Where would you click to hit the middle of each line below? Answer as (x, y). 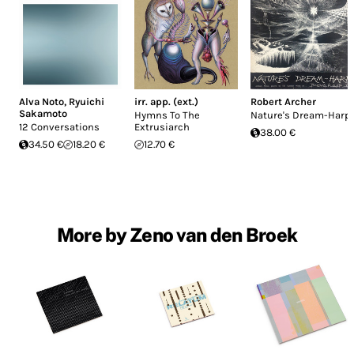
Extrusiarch (162, 127)
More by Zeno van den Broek (177, 235)
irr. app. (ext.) (167, 102)
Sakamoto (43, 114)
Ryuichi (87, 102)
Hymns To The (168, 115)
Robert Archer (283, 102)
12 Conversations (59, 127)
